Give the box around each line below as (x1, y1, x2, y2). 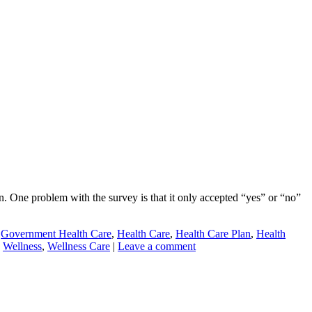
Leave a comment (118, 240, 196, 252)
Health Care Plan (175, 227, 251, 240)
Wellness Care (47, 240, 110, 252)
